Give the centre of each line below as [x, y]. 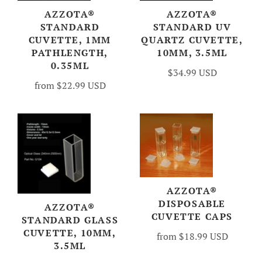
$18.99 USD [203, 236]
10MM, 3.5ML [192, 53]
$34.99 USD [192, 73]
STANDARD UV [192, 27]
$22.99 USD [81, 86]
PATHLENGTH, [70, 53]
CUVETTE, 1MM [70, 40]
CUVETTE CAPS [192, 216]
